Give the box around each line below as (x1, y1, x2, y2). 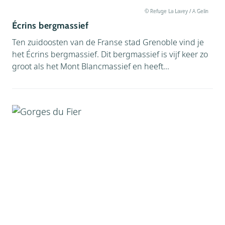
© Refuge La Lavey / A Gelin (144, 7, 208, 14)
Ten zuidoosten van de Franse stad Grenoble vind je (12, 37, 204, 48)
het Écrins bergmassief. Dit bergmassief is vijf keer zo (12, 49, 208, 60)
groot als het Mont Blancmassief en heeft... (12, 61, 169, 72)
